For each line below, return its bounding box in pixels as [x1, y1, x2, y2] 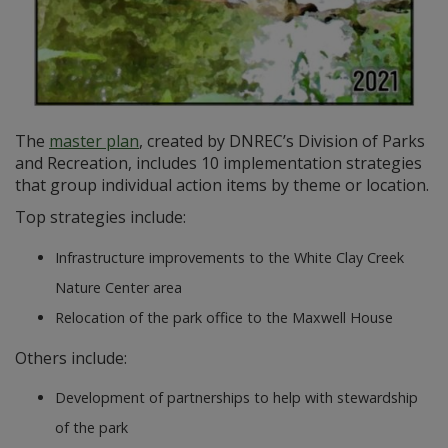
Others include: [15, 347, 127, 370]
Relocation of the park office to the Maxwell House [55, 307, 393, 327]
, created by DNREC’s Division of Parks [139, 130, 425, 153]
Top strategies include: [15, 206, 186, 229]
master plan [49, 130, 139, 153]
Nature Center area [55, 277, 182, 297]
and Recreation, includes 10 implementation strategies [15, 152, 422, 175]
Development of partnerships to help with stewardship [55, 388, 418, 408]
